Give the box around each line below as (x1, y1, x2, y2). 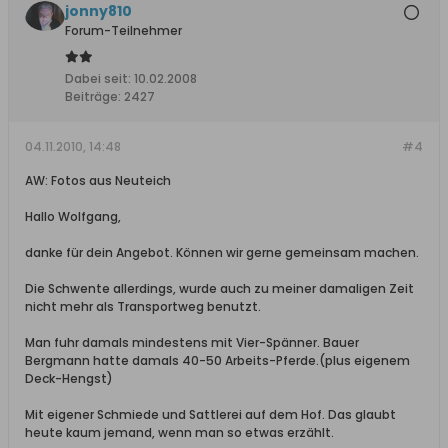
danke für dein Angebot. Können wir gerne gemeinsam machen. (25, 244, 419, 262)
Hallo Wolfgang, (25, 208, 121, 226)
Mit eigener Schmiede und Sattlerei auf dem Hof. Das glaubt (25, 406, 396, 424)
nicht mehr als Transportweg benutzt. (25, 298, 261, 316)
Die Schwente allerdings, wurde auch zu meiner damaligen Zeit (25, 280, 414, 298)
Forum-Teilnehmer (65, 22, 182, 40)
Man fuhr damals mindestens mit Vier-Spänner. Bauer (25, 334, 359, 352)
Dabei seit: (65, 70, 131, 88)
